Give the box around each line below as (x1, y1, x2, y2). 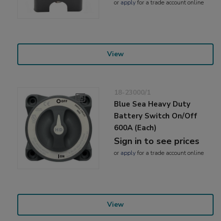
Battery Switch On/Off (114, 110, 198, 121)
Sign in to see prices (114, 135, 200, 147)
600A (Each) (114, 122, 157, 133)
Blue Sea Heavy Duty (114, 99, 191, 109)
